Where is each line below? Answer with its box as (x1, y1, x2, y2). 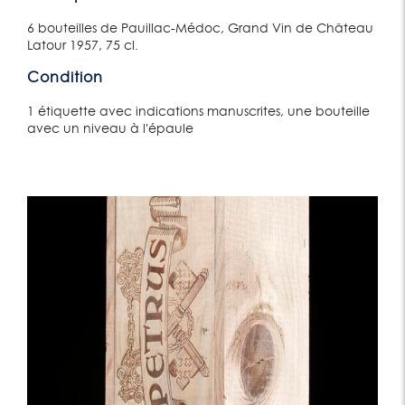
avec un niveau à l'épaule (27, 122, 193, 136)
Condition (27, 71, 103, 86)
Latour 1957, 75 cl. (27, 40, 138, 53)
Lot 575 (42, 226, 85, 240)
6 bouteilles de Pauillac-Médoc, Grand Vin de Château (27, 23, 373, 36)
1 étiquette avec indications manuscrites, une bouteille (27, 105, 370, 118)
